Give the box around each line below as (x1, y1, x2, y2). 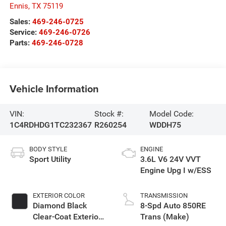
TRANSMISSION (140, 191, 188, 199)
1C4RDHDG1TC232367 (9, 120, 92, 130)
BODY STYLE (29, 145, 67, 153)
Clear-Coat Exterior (32, 211, 101, 221)
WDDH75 (149, 120, 181, 130)
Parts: (9, 38, 32, 47)
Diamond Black (32, 200, 87, 210)
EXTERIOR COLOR (32, 191, 85, 199)
